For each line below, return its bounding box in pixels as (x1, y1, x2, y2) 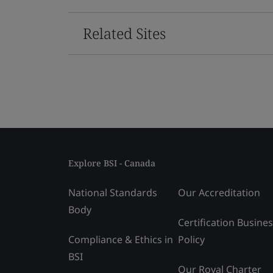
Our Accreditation (178, 185, 260, 199)
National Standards (68, 185, 157, 199)
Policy (178, 232, 205, 246)
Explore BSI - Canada (68, 157, 155, 169)
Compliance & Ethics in (68, 232, 173, 246)
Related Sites (83, 23, 166, 43)
